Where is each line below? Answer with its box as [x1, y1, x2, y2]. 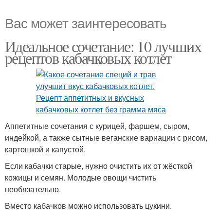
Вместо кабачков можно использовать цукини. [5, 200, 172, 212]
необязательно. [5, 183, 61, 195]
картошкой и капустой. [5, 144, 86, 155]
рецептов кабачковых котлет [5, 47, 172, 69]
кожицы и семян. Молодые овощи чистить [5, 172, 156, 183]
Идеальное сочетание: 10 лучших [5, 36, 201, 57]
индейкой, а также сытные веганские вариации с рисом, [5, 132, 207, 144]
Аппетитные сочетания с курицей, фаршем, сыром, [5, 120, 189, 132]
